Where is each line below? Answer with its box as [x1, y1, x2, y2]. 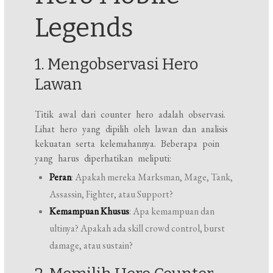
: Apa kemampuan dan [129, 205, 215, 218]
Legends [35, 13, 134, 44]
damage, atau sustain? [49, 239, 133, 252]
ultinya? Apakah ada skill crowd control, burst [49, 222, 225, 235]
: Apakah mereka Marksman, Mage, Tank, [71, 171, 233, 184]
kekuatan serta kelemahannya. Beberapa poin [35, 137, 220, 151]
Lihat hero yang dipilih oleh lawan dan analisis [35, 122, 229, 136]
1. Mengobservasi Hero [35, 55, 199, 74]
